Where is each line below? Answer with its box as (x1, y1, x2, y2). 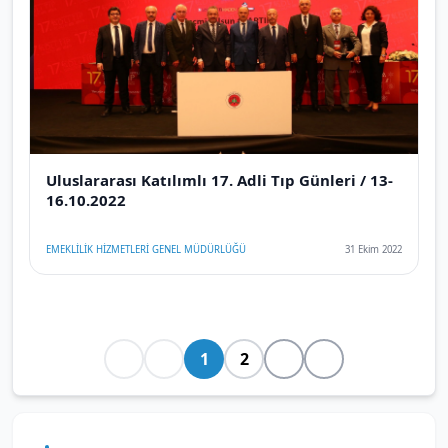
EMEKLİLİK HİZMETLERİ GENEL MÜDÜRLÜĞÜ (46, 242, 246, 256)
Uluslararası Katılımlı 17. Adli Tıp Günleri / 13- (46, 169, 393, 190)
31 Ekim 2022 (345, 242, 402, 256)
